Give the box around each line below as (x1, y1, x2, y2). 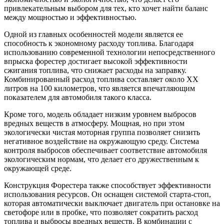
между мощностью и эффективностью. (4, 13, 136, 22)
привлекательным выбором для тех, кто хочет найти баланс (4, 4, 208, 13)
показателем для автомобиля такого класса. (4, 93, 151, 102)
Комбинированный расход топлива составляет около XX (4, 75, 198, 84)
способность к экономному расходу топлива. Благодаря (4, 39, 193, 48)
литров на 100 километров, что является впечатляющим (4, 84, 195, 93)
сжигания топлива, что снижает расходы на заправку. (4, 66, 186, 75)
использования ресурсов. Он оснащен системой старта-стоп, (4, 190, 211, 199)
